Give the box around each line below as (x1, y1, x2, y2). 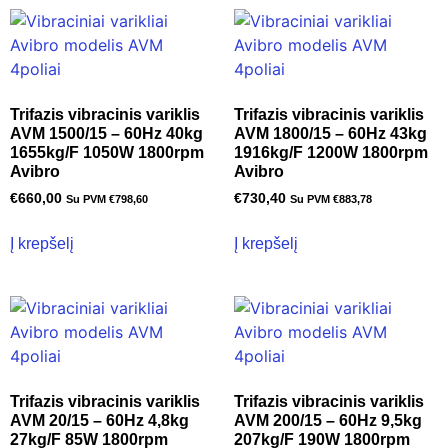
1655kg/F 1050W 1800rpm (10, 143, 204, 161)
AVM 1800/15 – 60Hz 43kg (234, 124, 427, 142)
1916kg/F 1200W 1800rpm (234, 143, 428, 161)
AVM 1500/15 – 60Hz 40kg (10, 124, 203, 142)
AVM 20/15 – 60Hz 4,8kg (10, 411, 189, 429)
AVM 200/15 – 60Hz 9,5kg (234, 411, 422, 429)
